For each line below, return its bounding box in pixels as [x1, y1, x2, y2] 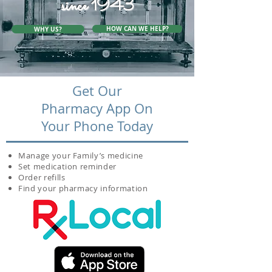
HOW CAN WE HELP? [106, 24, 169, 33]
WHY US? [34, 25, 62, 33]
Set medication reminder [18, 161, 117, 172]
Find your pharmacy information [18, 183, 148, 194]
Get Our [72, 82, 122, 100]
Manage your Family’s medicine [18, 150, 143, 161]
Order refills [18, 172, 66, 183]
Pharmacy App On [41, 100, 153, 117]
